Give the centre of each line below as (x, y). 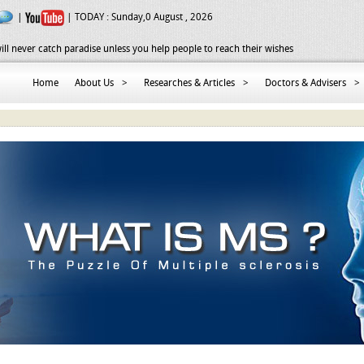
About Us (94, 83)
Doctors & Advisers (305, 83)
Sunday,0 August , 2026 (162, 17)
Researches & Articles (189, 83)
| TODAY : (88, 17)
